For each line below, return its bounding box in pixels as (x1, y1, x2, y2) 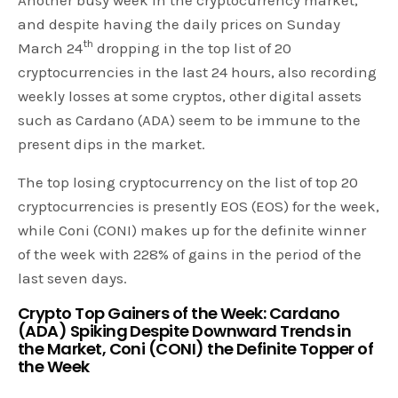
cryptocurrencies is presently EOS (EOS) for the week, (18, 196, 380, 215)
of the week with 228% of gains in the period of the (18, 244, 362, 263)
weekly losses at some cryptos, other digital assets (18, 86, 362, 105)
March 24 (18, 38, 84, 57)
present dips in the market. (18, 134, 206, 153)
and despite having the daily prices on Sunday (18, 14, 341, 33)
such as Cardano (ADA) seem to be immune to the (18, 110, 362, 129)
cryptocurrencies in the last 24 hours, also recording (18, 62, 378, 81)
